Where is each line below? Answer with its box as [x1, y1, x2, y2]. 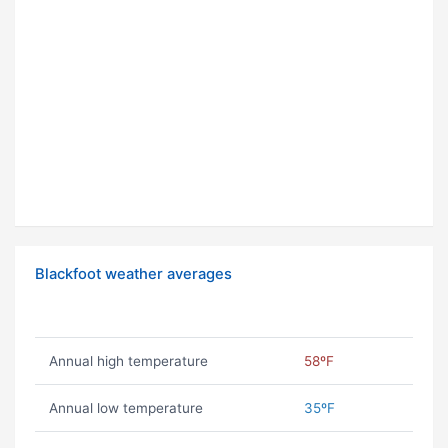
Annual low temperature [48, 400, 203, 417]
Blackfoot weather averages [35, 265, 232, 284]
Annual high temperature [48, 353, 208, 370]
